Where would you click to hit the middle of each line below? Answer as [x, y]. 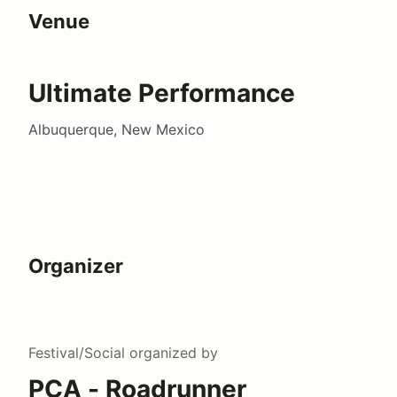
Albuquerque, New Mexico [117, 130]
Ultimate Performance [162, 93]
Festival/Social [77, 353]
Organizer [76, 266]
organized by [171, 353]
